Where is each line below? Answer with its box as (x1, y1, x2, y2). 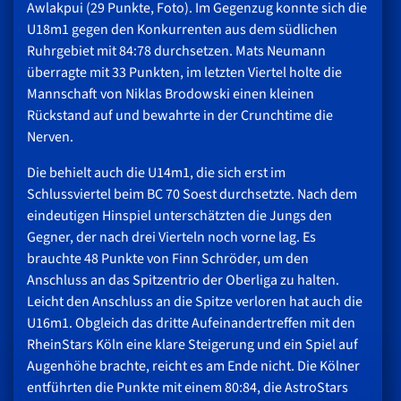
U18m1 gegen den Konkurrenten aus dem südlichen (27, 19, 337, 39)
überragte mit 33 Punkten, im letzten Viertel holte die (27, 62, 342, 82)
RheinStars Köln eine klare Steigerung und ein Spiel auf (27, 334, 358, 354)
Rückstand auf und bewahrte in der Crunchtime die (27, 105, 333, 125)
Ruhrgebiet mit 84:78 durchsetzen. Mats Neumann (27, 40, 326, 61)
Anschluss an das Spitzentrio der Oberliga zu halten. (27, 269, 339, 290)
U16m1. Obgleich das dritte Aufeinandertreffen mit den (27, 312, 355, 333)
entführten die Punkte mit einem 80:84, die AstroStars (27, 377, 348, 397)
